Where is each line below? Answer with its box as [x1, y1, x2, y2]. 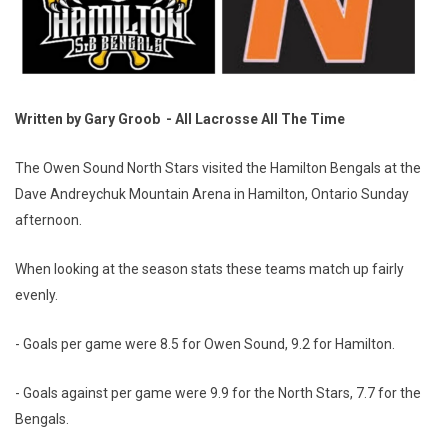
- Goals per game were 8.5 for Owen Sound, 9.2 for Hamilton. [15, 335, 398, 352]
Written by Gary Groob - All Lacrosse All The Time [15, 110, 348, 127]
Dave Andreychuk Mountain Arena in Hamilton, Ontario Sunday [15, 185, 409, 202]
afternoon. [15, 211, 85, 228]
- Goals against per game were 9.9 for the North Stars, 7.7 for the [15, 384, 421, 401]
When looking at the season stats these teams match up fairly [15, 260, 404, 277]
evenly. [15, 286, 64, 303]
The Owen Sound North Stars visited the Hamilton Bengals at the [15, 159, 421, 176]
